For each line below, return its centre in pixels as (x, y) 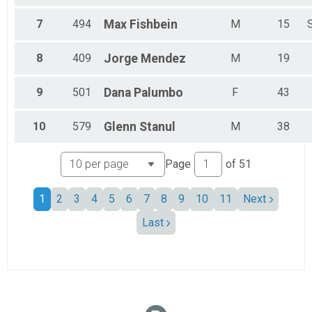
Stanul (157, 127)
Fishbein (154, 25)
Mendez (163, 59)
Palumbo (158, 93)
